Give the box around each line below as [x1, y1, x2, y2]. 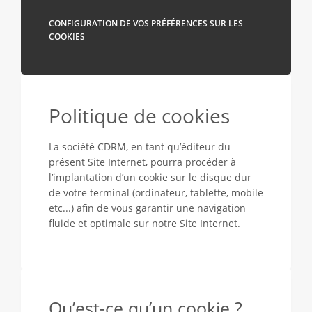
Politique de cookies [49, 102, 230, 129]
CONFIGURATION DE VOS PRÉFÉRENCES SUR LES [49, 17, 243, 29]
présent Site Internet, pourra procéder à [49, 155, 236, 169]
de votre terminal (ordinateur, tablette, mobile [49, 186, 263, 199]
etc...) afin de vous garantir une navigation [49, 201, 246, 214]
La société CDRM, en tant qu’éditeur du [49, 140, 231, 153]
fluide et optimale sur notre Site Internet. [49, 217, 240, 230]
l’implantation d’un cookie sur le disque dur [49, 171, 251, 184]
